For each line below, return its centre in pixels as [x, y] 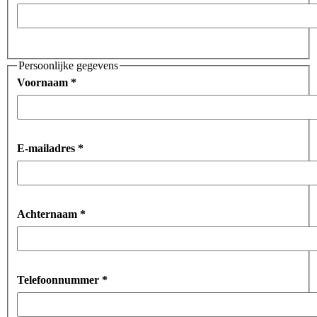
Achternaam [48, 214]
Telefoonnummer [59, 280]
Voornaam [44, 83]
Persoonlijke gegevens [68, 66]
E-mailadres [47, 149]
